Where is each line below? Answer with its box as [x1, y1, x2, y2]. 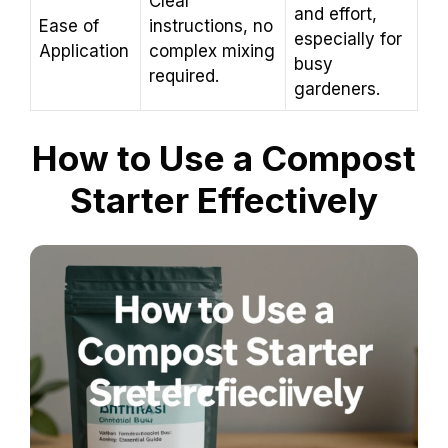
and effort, [294, 4, 377, 25]
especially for [294, 29, 402, 50]
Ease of [39, 16, 99, 37]
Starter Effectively [70, 178, 378, 221]
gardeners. [294, 79, 380, 100]
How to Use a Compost [32, 136, 416, 179]
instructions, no [149, 16, 273, 37]
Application [39, 41, 129, 62]
